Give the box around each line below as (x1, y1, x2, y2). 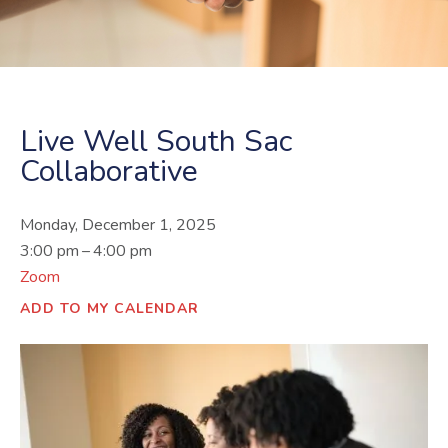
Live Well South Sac (20, 120, 292, 162)
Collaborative (20, 150, 198, 192)
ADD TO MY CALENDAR (20, 298, 199, 318)
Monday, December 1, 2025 (20, 213, 216, 236)
